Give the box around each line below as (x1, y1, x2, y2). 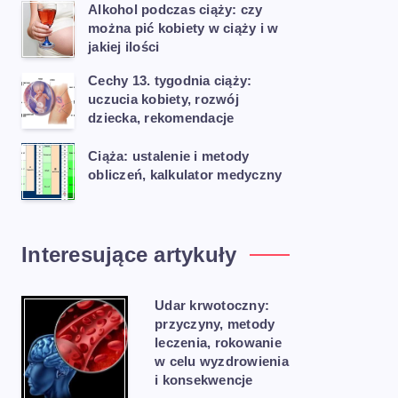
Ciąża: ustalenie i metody (88, 148, 250, 164)
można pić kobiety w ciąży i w (88, 20, 279, 36)
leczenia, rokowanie (155, 335, 282, 350)
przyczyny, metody (155, 316, 275, 331)
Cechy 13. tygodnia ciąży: (88, 73, 252, 88)
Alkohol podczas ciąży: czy (88, 2, 263, 17)
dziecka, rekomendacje (88, 110, 235, 125)
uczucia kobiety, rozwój (88, 92, 239, 107)
